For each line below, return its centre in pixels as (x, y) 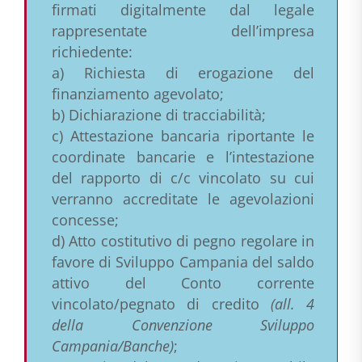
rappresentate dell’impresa (183, 31)
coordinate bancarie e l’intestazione (183, 157)
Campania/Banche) (112, 346)
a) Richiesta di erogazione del (183, 73)
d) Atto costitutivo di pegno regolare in (183, 241)
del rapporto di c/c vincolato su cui (183, 178)
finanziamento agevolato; (137, 94)
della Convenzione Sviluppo (183, 325)
